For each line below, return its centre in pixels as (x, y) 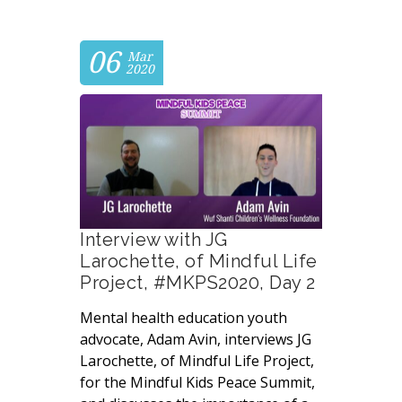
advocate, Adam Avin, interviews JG (196, 340)
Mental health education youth (184, 318)
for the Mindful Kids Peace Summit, (197, 383)
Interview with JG (154, 240)
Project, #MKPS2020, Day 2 (198, 283)
